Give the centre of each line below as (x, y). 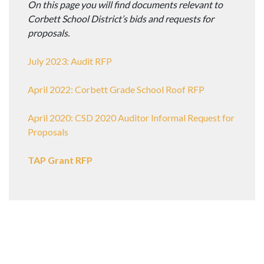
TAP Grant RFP (60, 160)
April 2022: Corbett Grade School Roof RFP (116, 90)
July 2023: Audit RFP (70, 61)
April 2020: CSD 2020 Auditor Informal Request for (131, 118)
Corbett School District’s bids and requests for (121, 19)
